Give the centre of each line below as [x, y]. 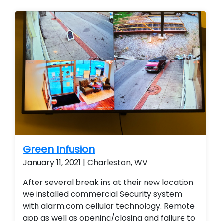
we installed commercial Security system [102, 194]
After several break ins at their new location [108, 182]
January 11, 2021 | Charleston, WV [85, 163]
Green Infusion [59, 149]
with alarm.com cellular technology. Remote [109, 206]
